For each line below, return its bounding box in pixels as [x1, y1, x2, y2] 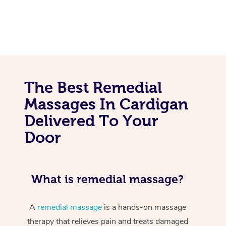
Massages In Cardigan [24, 95, 188, 112]
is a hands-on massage [101, 201, 186, 213]
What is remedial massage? [31, 172, 184, 186]
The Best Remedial [24, 78, 162, 96]
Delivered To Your [24, 111, 158, 129]
